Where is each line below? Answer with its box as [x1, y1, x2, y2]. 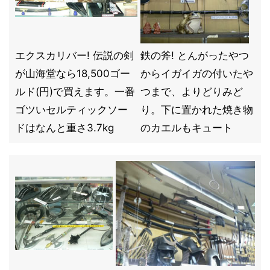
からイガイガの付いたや [140, 67, 253, 80]
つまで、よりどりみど [140, 86, 243, 98]
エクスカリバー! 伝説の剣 [15, 49, 134, 61]
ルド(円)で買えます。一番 [15, 86, 135, 98]
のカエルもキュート [140, 122, 233, 134]
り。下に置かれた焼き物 [140, 104, 253, 116]
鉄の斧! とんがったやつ [140, 49, 249, 61]
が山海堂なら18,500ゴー [15, 67, 130, 80]
